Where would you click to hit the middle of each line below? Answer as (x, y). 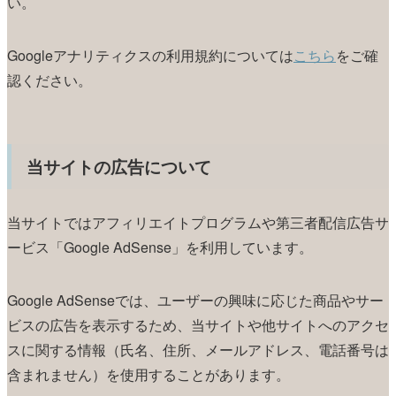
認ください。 (49, 80)
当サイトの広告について (119, 167)
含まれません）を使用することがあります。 (148, 374)
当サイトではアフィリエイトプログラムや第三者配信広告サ (198, 222)
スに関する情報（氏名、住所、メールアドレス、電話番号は (198, 349)
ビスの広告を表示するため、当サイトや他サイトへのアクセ (198, 324)
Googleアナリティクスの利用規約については (150, 55)
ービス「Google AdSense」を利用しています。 (160, 247)
